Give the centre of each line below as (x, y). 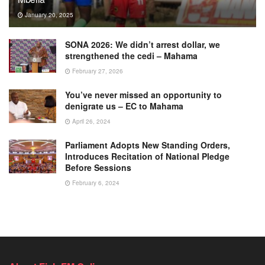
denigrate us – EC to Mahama (124, 106)
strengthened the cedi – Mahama (131, 55)
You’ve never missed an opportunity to (143, 94)
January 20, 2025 (48, 14)
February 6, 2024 (95, 182)
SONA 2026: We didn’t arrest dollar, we (143, 44)
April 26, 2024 (91, 121)
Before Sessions (98, 167)
